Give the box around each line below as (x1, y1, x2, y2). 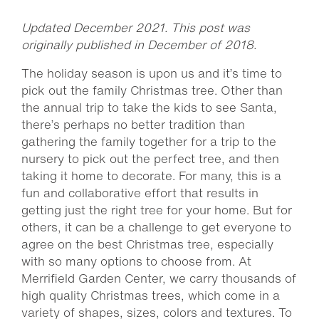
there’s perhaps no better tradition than (21, 115, 245, 133)
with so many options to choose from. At (21, 252, 251, 270)
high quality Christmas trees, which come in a (21, 286, 280, 304)
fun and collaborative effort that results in (21, 184, 258, 202)
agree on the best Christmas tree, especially (21, 235, 273, 253)
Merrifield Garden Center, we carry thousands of (21, 269, 296, 287)
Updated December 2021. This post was (21, 19, 250, 36)
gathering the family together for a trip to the (21, 132, 276, 150)
